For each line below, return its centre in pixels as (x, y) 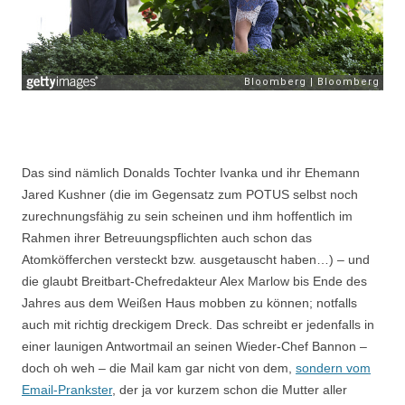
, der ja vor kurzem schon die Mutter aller (230, 390)
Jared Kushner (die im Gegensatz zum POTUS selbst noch (190, 195)
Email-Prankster (67, 390)
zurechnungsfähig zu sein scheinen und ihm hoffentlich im (187, 217)
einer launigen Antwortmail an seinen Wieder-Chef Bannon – (194, 347)
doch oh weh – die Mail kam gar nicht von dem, (159, 368)
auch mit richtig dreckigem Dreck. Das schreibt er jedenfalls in (198, 325)
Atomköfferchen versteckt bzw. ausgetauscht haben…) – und (196, 260)
